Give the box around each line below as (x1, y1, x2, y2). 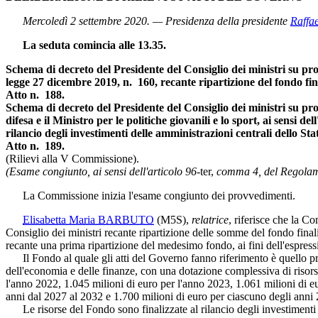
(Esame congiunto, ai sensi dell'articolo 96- (6, 165, 200, 177)
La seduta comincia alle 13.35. (23, 38, 166, 51)
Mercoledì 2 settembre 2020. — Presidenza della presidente (23, 14, 290, 27)
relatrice (192, 213, 229, 226)
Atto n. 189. (6, 139, 65, 152)
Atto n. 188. (6, 88, 65, 101)
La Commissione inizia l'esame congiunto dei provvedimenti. (6, 189, 295, 202)
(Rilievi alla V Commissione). (6, 152, 139, 165)
